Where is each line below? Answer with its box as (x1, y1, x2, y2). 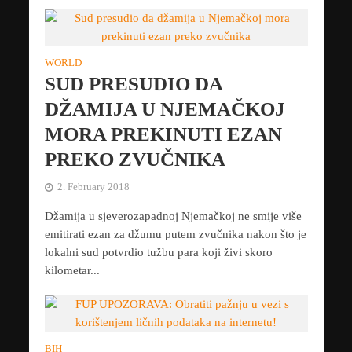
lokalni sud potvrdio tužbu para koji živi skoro (44, 246, 273, 259)
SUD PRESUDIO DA (44, 73, 222, 95)
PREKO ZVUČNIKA (44, 148, 225, 170)
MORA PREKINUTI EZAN (44, 123, 282, 145)
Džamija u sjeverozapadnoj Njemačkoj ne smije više (44, 210, 302, 223)
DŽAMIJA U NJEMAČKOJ (44, 98, 285, 120)
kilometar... (44, 264, 100, 277)
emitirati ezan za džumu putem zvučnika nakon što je (44, 228, 306, 241)
